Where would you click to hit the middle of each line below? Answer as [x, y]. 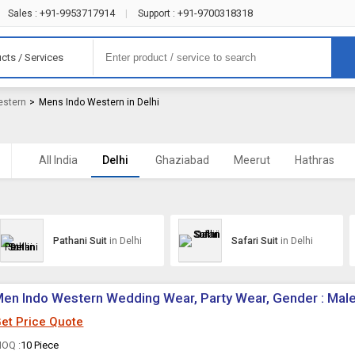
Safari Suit [256, 240]
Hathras [315, 160]
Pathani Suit [81, 240]
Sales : [22, 13]
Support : [156, 13]
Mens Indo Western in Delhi [99, 102]
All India [59, 160]
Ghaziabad [183, 160]
